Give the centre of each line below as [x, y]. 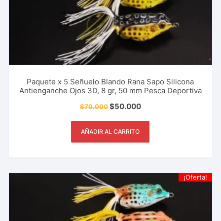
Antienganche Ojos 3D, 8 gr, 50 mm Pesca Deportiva [110, 90]
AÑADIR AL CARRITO [110, 131]
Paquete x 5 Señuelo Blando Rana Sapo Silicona [110, 81]
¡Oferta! [195, 177]
